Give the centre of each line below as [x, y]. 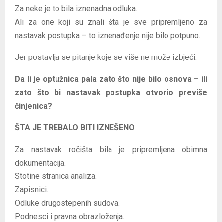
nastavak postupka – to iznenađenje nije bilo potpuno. [108, 35]
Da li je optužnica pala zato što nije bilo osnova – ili [111, 79]
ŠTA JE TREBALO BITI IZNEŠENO [75, 127]
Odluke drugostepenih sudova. [67, 203]
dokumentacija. [40, 163]
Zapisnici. [31, 189]
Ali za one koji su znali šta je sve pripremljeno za [111, 22]
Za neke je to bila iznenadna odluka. [76, 8]
